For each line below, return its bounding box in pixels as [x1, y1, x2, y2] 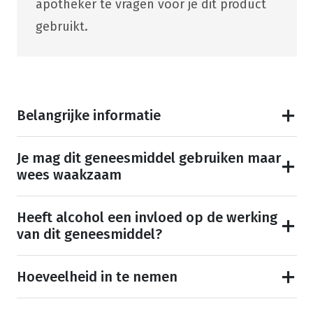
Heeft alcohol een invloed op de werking [16, 209, 277, 226]
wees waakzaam [16, 166, 122, 184]
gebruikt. [35, 19, 88, 35]
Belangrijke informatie [16, 107, 161, 124]
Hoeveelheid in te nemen [16, 268, 177, 286]
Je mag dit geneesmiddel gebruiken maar [16, 150, 281, 167]
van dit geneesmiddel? [16, 226, 162, 243]
